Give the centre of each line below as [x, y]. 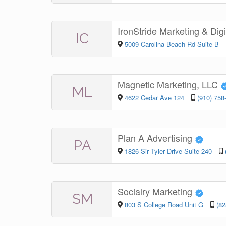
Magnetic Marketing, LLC [169, 84]
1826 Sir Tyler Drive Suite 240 [168, 151]
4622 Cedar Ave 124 [154, 97]
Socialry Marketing [156, 191]
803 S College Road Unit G [164, 204]
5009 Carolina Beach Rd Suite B [172, 44]
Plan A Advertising [156, 138]
